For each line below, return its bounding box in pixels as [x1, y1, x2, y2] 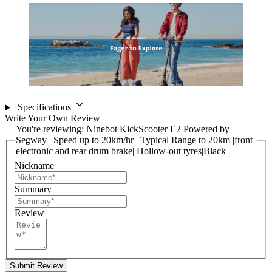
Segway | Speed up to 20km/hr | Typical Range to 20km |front [16, 135, 253, 146]
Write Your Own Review [5, 113, 100, 124]
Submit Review [10, 261, 63, 271]
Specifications [17, 102, 73, 113]
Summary [15, 184, 52, 195]
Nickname [15, 160, 54, 171]
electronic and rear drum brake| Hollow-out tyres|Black [16, 146, 226, 157]
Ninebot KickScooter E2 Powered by [86, 124, 229, 135]
